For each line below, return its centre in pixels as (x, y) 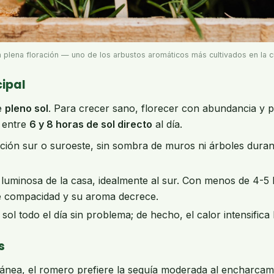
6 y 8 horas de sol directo (91, 124)
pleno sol (27, 108)
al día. (167, 124)
